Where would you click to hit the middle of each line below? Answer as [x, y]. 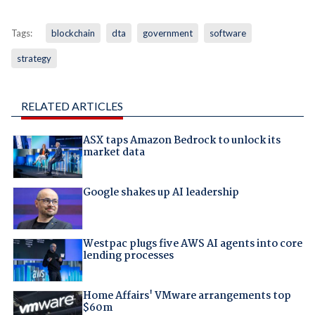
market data [114, 153]
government [167, 33]
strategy [34, 59]
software [227, 33]
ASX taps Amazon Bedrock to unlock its [181, 141]
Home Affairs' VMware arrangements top [187, 296]
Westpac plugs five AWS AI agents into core [192, 244]
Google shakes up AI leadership [161, 192]
